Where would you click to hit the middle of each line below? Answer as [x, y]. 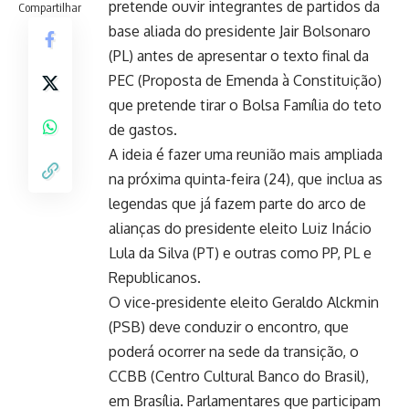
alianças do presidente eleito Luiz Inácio [240, 228]
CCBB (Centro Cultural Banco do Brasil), [239, 376]
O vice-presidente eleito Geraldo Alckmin [244, 302]
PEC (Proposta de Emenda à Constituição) [245, 80]
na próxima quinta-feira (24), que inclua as [246, 178]
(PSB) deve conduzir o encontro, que [229, 326]
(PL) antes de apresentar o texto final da [239, 55]
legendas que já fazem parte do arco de [237, 203]
